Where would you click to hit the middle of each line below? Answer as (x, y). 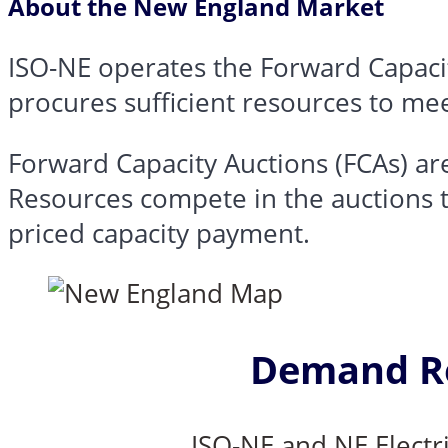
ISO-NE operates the (134, 67)
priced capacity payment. (159, 233)
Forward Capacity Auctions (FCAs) (208, 163)
